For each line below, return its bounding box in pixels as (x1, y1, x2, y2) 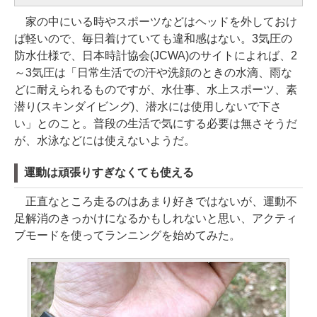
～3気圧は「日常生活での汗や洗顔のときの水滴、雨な (14, 67, 292, 79)
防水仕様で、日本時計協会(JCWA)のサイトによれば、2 (14, 50, 297, 62)
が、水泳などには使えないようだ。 (14, 134, 195, 146)
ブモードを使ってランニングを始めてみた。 (14, 229, 241, 241)
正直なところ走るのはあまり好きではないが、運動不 (14, 195, 297, 207)
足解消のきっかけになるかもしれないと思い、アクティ (14, 212, 297, 224)
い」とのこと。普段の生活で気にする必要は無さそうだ (14, 117, 297, 129)
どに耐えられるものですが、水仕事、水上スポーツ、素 (14, 83, 297, 96)
